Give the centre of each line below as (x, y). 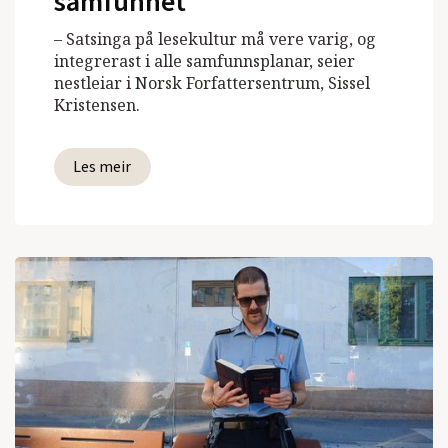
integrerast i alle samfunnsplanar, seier (205, 60)
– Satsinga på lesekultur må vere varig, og (215, 38)
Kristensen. (97, 104)
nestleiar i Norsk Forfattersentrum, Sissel (212, 82)
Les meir (102, 166)
